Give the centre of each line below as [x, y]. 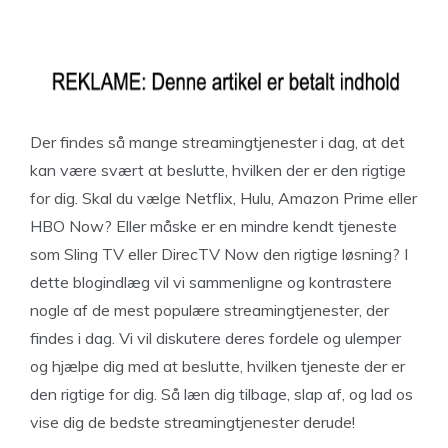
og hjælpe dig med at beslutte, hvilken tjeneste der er [217, 366]
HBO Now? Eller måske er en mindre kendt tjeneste [213, 226]
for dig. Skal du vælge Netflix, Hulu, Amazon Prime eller [223, 198]
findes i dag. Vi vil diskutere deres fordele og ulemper [215, 338]
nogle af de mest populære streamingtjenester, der [209, 310]
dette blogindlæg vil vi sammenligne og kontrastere [211, 282]
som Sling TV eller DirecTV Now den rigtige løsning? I [219, 254]
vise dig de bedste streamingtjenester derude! [192, 422]
